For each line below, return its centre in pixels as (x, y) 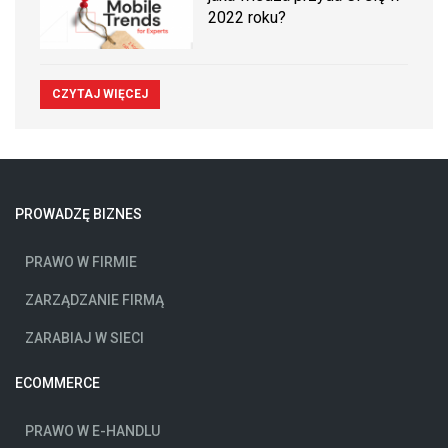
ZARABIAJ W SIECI (84, 338)
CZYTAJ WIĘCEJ (100, 94)
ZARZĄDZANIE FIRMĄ (94, 300)
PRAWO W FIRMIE (81, 262)
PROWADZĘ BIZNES (78, 214)
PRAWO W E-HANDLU (92, 431)
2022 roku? (247, 17)
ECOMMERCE (57, 383)
